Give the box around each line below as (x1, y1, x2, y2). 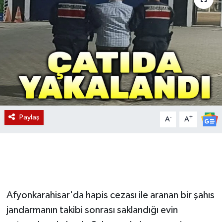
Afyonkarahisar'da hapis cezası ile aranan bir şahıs (6, 190, 215, 200)
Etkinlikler (26, 39, 68, 47)
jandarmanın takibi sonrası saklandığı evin (6, 205, 178, 215)
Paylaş (19, 113, 40, 121)
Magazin (26, 13, 63, 22)
